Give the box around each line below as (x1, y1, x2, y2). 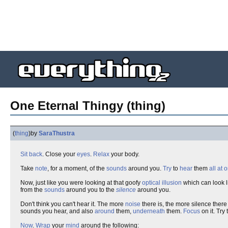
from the (20, 186, 44, 193)
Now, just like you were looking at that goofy (20, 179, 142, 186)
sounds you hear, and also (20, 208, 95, 215)
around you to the (65, 186, 116, 193)
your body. (109, 151, 139, 158)
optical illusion (142, 179, 182, 186)
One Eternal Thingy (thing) (10, 99, 165, 112)
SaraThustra (39, 130, 75, 137)
